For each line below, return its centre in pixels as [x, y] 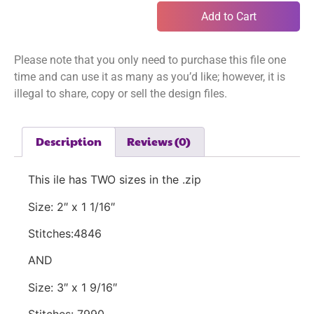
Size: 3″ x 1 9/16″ [73, 287]
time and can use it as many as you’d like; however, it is [150, 77]
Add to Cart [228, 16]
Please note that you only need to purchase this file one [150, 60]
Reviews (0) [158, 142]
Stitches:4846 [65, 233]
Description [69, 142]
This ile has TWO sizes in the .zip [115, 180]
